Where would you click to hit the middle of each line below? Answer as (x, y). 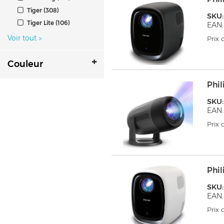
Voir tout (23, 38)
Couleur (25, 64)
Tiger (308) (42, 10)
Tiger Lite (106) (48, 22)
